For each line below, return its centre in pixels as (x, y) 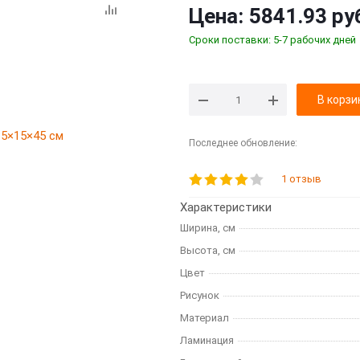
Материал (205, 318)
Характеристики (226, 207)
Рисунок (200, 295)
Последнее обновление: (243, 143)
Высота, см (208, 250)
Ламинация (207, 340)
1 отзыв (301, 179)
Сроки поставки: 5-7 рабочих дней (272, 40)
